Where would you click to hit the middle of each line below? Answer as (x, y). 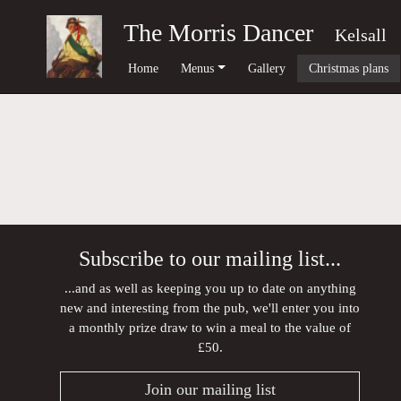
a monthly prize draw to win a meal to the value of (210, 327)
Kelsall (360, 35)
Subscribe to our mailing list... (210, 259)
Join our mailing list (210, 389)
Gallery (267, 68)
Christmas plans (348, 68)
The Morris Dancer (218, 33)
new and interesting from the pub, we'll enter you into (210, 307)
